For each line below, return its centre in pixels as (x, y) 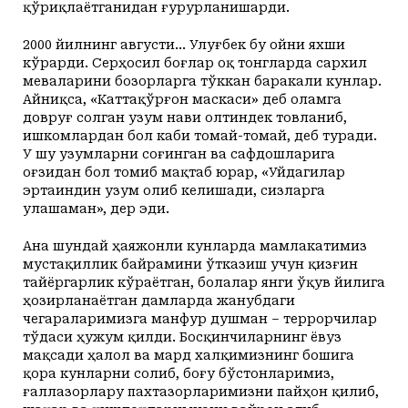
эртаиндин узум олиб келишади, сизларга (174, 191)
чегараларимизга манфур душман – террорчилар (200, 319)
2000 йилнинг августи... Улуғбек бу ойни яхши (184, 45)
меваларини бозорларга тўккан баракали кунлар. (202, 82)
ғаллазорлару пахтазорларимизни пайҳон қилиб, (201, 392)
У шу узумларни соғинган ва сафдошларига (179, 154)
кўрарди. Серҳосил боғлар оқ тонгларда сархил (195, 63)
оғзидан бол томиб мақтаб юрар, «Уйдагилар (184, 173)
